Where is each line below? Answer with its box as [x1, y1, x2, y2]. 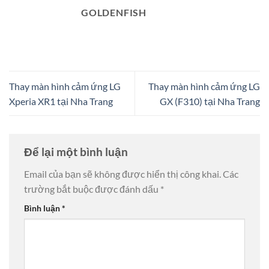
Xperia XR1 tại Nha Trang [9, 95, 113, 107]
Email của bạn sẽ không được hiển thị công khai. [24, 168, 221, 180]
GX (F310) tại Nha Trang [160, 95, 260, 107]
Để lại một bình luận [24, 144, 130, 159]
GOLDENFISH [81, 7, 147, 19]
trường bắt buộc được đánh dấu [24, 183, 160, 195]
